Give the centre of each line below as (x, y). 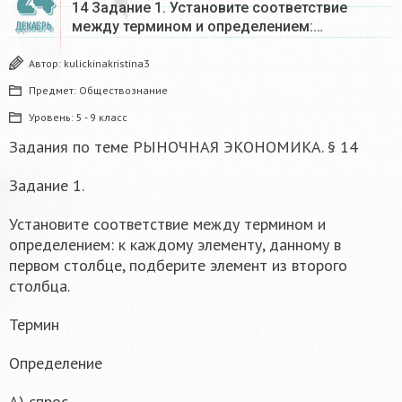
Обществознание (123, 90)
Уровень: (52, 117)
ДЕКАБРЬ (33, 26)
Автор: (46, 63)
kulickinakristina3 (107, 63)
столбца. (39, 285)
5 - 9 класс (102, 117)
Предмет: (54, 90)
